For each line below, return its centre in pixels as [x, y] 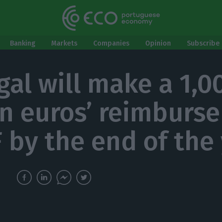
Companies [111, 43]
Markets [64, 43]
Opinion [158, 43]
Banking [23, 43]
